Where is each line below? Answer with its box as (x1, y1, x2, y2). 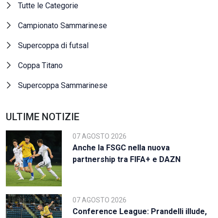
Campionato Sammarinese (18, 20, 107, 30)
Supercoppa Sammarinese (18, 80, 108, 90)
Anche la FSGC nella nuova (73, 143, 170, 152)
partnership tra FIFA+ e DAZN (73, 154, 181, 164)
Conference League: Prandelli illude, (73, 206, 207, 216)
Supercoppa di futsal (18, 40, 89, 50)
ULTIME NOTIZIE (6, 110, 79, 123)
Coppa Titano (18, 60, 63, 70)
